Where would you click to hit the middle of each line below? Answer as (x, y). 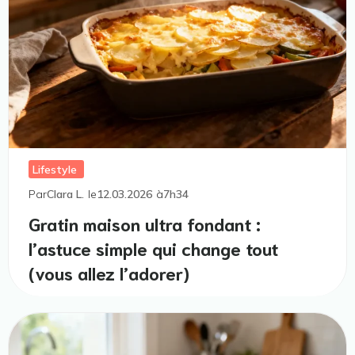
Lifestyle (55, 169)
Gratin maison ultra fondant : (145, 223)
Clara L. (65, 194)
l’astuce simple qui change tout (153, 247)
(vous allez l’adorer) (109, 272)
